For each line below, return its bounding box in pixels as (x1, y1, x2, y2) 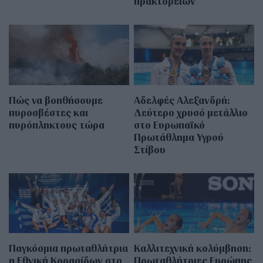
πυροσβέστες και (9, 105, 88, 119)
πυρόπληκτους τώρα (9, 117, 104, 131)
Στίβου (134, 142, 166, 156)
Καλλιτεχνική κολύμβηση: (134, 241, 252, 255)
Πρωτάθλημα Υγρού (134, 130, 224, 144)
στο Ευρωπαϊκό (134, 117, 205, 131)
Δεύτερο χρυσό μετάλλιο (134, 105, 248, 119)
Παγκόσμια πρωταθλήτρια (9, 241, 128, 255)
